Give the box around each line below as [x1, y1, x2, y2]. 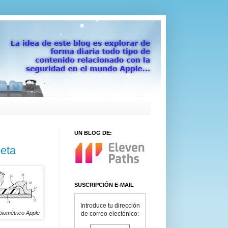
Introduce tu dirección [80, 202, 140, 209]
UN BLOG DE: [74, 129, 112, 136]
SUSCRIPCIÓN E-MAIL [74, 182, 134, 188]
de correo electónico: [81, 210, 139, 217]
